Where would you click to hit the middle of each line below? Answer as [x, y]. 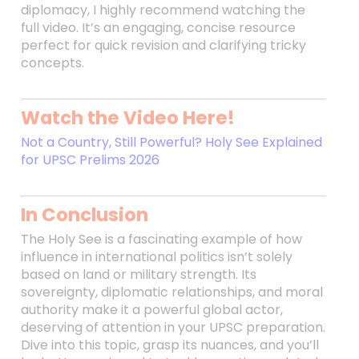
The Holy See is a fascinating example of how [161, 239]
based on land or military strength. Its [138, 274]
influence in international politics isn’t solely [156, 257]
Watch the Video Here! [127, 118]
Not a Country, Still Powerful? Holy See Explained [171, 142]
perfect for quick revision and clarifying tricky [163, 45]
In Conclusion [84, 215]
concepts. [52, 63]
